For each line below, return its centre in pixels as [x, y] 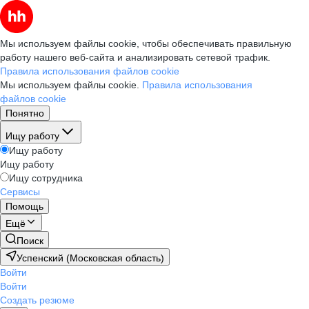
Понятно [25, 113]
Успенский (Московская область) [90, 258]
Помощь [24, 206]
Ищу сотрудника [46, 178]
